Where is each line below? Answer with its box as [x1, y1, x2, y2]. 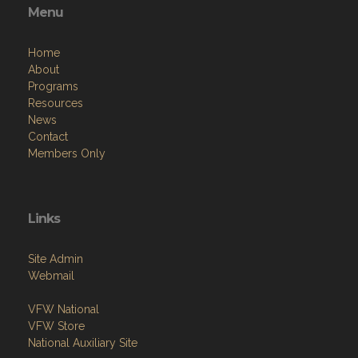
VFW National [28, 303, 99, 316]
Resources [28, 97, 83, 109]
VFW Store [28, 320, 85, 332]
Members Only [28, 147, 105, 160]
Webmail [28, 269, 74, 282]
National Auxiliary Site [28, 336, 137, 349]
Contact [28, 130, 68, 143]
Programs [28, 80, 78, 93]
